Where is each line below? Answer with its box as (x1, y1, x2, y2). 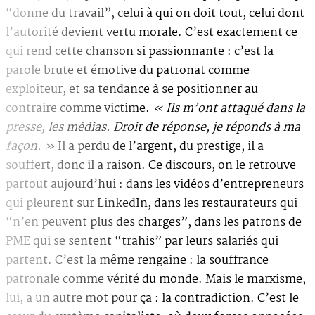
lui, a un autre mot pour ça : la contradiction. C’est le (6, 288, 299, 308)
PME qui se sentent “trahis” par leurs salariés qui (6, 231, 278, 251)
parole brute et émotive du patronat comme (6, 60, 250, 80)
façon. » (6, 136, 58, 156)
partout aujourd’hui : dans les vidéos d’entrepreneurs (6, 174, 304, 194)
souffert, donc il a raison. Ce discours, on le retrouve (6, 155, 296, 175)
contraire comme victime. (6, 98, 153, 118)
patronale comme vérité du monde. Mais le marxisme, (6, 269, 306, 289)
